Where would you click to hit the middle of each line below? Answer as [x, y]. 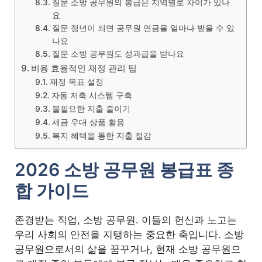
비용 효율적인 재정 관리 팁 [84, 68]
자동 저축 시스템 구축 [92, 95]
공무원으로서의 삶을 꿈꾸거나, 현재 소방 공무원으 [128, 249]
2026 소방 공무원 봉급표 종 [125, 169]
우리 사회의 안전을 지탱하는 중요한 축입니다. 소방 [130, 234]
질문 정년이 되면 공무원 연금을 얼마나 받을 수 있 [144, 28]
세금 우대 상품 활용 [89, 122]
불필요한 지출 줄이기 [92, 108]
